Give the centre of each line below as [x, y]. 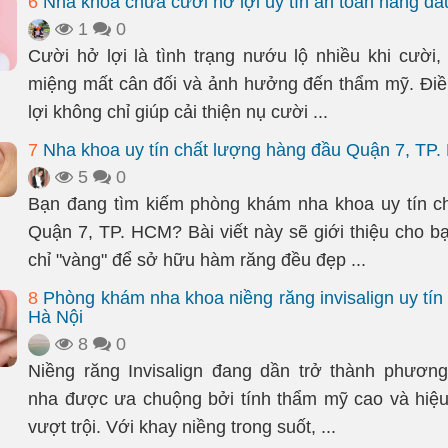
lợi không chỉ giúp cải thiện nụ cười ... [178, 112]
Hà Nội [55, 317]
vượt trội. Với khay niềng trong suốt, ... [182, 427]
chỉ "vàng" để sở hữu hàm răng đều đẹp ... [197, 260]
